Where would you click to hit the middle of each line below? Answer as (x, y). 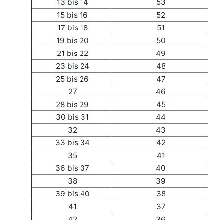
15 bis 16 (72, 15)
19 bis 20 (72, 40)
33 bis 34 (72, 142)
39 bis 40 (72, 193)
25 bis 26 (72, 79)
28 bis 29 (72, 104)
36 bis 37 (72, 168)
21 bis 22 (72, 53)
